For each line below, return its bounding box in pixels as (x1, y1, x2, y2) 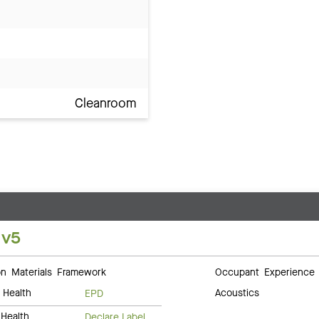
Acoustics (215, 286, 260, 300)
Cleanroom (75, 95, 137, 113)
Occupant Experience (215, 266, 315, 277)
